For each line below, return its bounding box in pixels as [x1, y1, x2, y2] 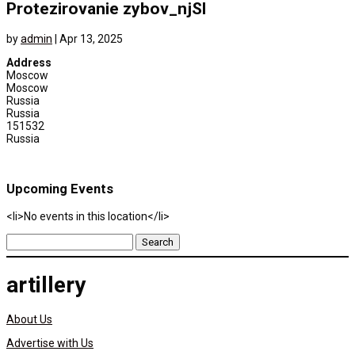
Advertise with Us [6, 337, 94, 350]
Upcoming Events [6, 181, 113, 197]
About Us [6, 313, 52, 326]
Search [6, 232, 41, 246]
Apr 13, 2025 [59, 32, 123, 45]
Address [6, 55, 52, 69]
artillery [6, 272, 86, 299]
